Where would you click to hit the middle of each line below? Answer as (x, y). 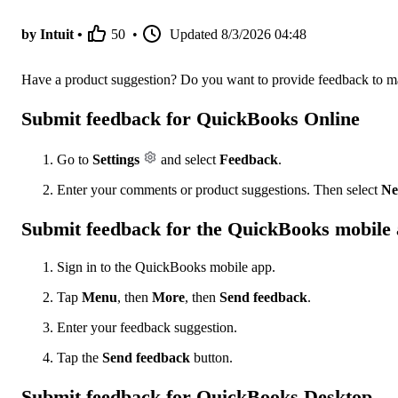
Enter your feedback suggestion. (147, 328)
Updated (194, 35)
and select (188, 159)
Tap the (80, 358)
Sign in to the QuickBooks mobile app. (166, 267)
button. (211, 358)
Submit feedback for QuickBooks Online (191, 119)
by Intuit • (52, 35)
